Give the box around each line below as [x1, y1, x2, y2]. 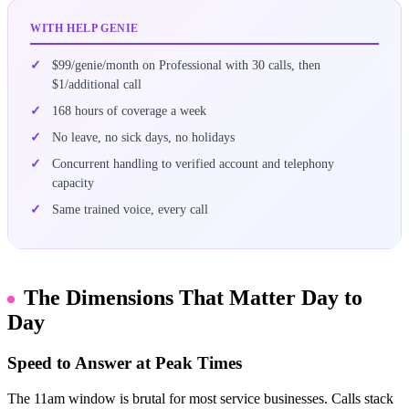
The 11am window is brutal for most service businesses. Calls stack [7, 390, 393, 406]
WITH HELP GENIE [30, 21, 139, 35]
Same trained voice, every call [52, 201, 208, 216]
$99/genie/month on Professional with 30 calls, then [52, 57, 320, 72]
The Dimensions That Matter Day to [24, 285, 362, 309]
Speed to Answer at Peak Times [7, 352, 242, 372]
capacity [52, 174, 94, 190]
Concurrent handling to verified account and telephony [52, 155, 334, 171]
